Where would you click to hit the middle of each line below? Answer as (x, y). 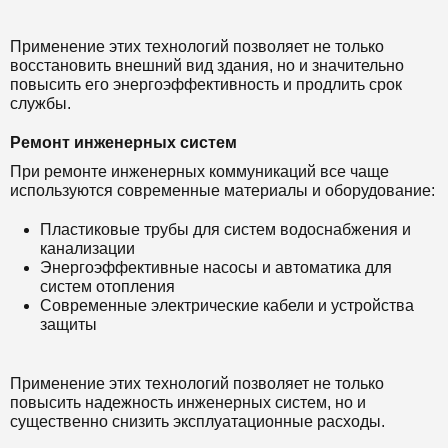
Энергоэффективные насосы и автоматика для (216, 267)
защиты (68, 324)
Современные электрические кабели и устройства (227, 305)
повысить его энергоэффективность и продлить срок (206, 84)
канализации (87, 248)
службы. (40, 103)
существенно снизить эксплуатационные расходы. (197, 421)
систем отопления (107, 286)
